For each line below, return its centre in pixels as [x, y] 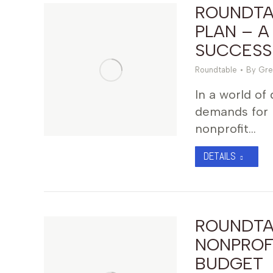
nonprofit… [225, 129]
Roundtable [216, 70]
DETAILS [219, 156]
